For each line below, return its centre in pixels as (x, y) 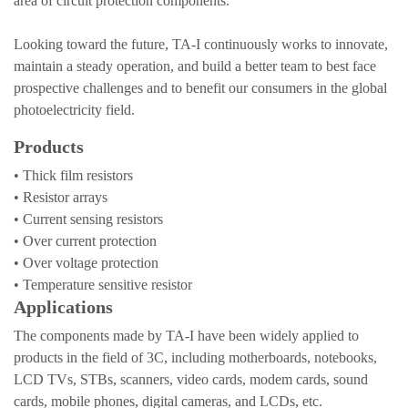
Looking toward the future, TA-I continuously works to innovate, (201, 44)
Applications (63, 307)
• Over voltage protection (86, 263)
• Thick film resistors (73, 175)
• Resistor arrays (61, 197)
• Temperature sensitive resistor (103, 285)
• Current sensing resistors (88, 219)
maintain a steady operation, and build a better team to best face (195, 66)
